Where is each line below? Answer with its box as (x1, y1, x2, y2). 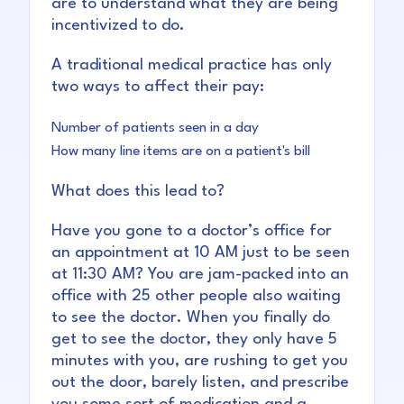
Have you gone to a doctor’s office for (51, 224, 332, 240)
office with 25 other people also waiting (51, 289, 341, 305)
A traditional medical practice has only (51, 58, 332, 74)
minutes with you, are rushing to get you (51, 353, 348, 370)
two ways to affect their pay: (51, 79, 264, 96)
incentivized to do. (51, 18, 185, 34)
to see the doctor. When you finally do (51, 310, 330, 326)
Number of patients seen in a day (51, 121, 259, 136)
